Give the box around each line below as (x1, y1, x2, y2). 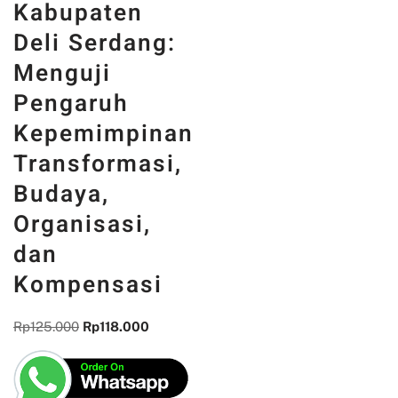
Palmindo (13, 53, 128, 89)
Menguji (13, 144, 111, 179)
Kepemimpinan (13, 204, 194, 240)
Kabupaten (13, 84, 143, 119)
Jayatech (13, 23, 123, 59)
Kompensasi (13, 355, 163, 391)
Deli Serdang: (13, 114, 176, 149)
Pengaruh (13, 174, 129, 210)
